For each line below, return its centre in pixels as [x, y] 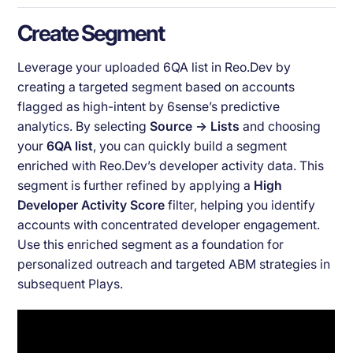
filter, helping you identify [240, 206]
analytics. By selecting [84, 127]
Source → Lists [195, 127]
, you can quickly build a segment [190, 147]
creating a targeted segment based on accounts [156, 87]
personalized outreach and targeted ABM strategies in [174, 265]
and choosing [281, 127]
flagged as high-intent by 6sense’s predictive [149, 107]
